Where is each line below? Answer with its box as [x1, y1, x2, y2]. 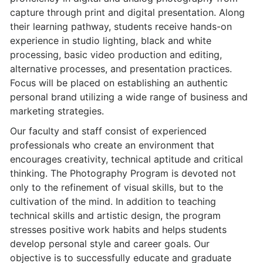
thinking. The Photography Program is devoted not [10, 167, 236, 179]
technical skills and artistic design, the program [10, 210, 221, 221]
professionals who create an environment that [10, 139, 214, 151]
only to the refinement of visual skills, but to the [10, 181, 223, 193]
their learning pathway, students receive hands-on [10, 21, 232, 32]
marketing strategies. [10, 105, 104, 117]
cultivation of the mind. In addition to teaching [10, 195, 216, 207]
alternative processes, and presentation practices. [10, 63, 232, 75]
